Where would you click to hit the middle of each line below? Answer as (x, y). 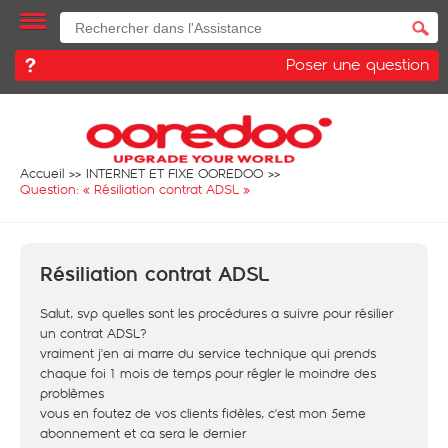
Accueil (42, 173)
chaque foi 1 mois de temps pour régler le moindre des (208, 373)
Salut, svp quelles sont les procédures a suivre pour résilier (216, 313)
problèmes (72, 393)
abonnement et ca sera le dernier (143, 433)
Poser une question (357, 63)
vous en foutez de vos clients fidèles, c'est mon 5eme (203, 413)
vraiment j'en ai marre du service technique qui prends (208, 353)
